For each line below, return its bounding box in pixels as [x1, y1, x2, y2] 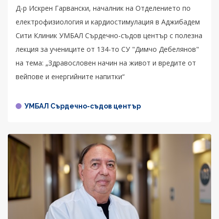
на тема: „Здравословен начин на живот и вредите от [16, 58, 196, 68]
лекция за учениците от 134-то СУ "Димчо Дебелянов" [16, 44, 199, 54]
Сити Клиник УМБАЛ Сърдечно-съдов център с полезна [16, 31, 202, 41]
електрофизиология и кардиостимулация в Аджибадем [16, 17, 200, 27]
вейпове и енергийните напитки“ [16, 72, 125, 82]
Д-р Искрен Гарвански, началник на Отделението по [16, 3, 191, 13]
